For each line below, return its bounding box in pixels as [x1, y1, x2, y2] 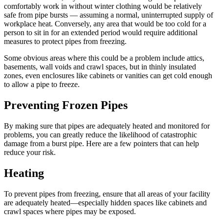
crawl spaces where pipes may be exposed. [4, 207, 136, 216]
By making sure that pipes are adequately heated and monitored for [4, 122, 210, 131]
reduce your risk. [4, 148, 56, 157]
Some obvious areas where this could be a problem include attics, [4, 54, 204, 63]
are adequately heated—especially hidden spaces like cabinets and [4, 198, 207, 207]
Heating [4, 166, 44, 179]
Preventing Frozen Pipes [4, 99, 128, 112]
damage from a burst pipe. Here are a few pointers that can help [4, 139, 199, 148]
